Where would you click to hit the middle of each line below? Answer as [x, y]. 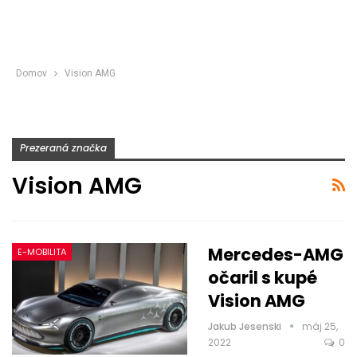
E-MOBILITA [42, 251]
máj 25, [320, 326]
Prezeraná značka [63, 148]
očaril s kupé [263, 277]
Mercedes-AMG [276, 254]
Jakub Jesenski [246, 326]
